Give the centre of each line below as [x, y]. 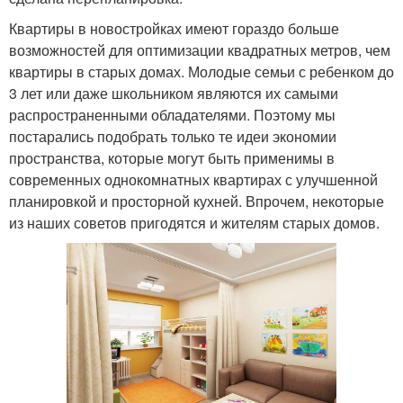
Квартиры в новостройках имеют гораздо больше [174, 28]
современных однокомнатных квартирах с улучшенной [193, 179]
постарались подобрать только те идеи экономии [173, 136]
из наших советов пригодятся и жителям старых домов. [194, 223]
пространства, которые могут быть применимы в [172, 158]
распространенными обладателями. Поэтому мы [172, 115]
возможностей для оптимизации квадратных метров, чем [200, 50]
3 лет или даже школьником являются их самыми [174, 93]
